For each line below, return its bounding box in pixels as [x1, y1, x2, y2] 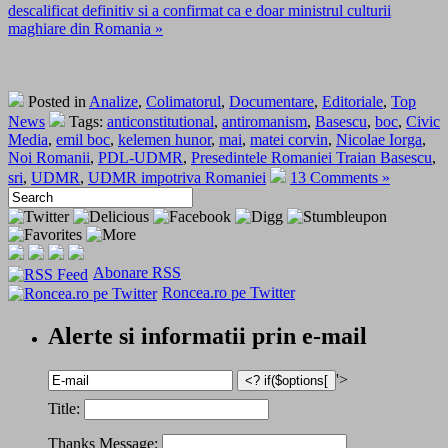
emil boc [56, 131, 110, 149]
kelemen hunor [118, 131, 211, 149]
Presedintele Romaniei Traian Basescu [191, 149, 432, 167]
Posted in [24, 93, 89, 111]
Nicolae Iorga [336, 131, 422, 149]
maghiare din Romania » [8, 20, 163, 38]
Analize [89, 93, 138, 111]
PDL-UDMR [98, 149, 183, 167]
